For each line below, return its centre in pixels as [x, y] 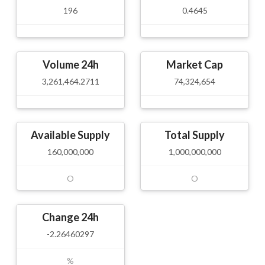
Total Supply [195, 135]
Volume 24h [70, 64]
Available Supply [70, 135]
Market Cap [195, 64]
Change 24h [70, 217]
